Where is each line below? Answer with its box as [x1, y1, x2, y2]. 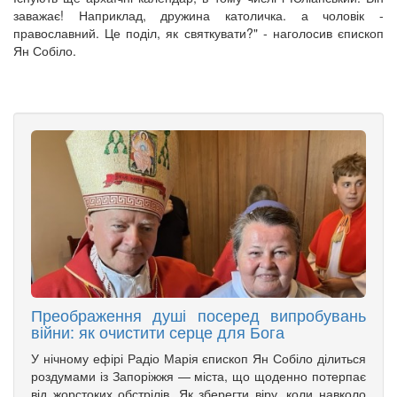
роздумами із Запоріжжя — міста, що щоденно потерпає [31, 367, 366, 385]
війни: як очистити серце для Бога [31, 320, 284, 344]
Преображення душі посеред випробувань [31, 303, 366, 327]
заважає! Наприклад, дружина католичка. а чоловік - [13, 6, 384, 25]
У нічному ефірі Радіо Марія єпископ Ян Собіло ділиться [31, 349, 366, 368]
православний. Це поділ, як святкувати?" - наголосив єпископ [13, 24, 384, 43]
